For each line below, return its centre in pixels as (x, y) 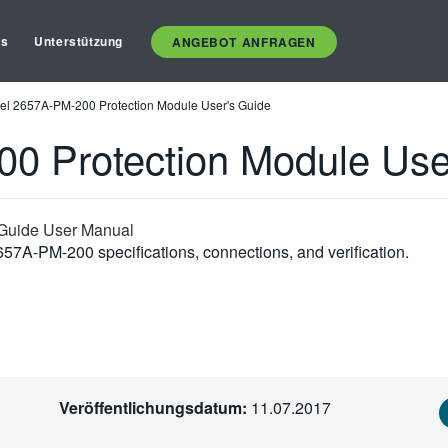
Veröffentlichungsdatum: (152, 407)
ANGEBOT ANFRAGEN (244, 41)
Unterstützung (79, 41)
